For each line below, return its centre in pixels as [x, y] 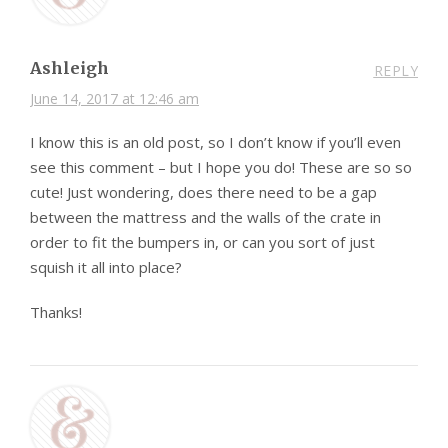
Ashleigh [69, 68]
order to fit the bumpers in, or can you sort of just [202, 242]
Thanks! [56, 312]
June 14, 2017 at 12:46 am [114, 99]
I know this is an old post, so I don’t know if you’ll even [215, 142]
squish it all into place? [106, 267]
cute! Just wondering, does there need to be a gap [203, 192]
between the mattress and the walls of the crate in [205, 217]
